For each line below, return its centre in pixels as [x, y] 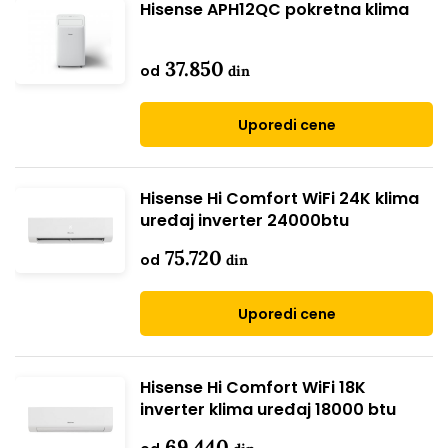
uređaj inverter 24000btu [244, 220]
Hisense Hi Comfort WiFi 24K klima [279, 198]
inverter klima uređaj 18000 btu [268, 409]
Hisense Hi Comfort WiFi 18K [253, 387]
